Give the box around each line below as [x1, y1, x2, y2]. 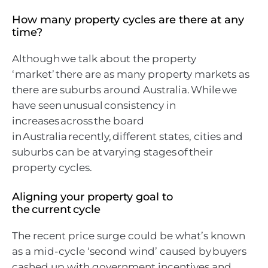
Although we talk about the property [12, 53, 196, 65]
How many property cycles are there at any [12, 13, 244, 27]
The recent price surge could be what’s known [12, 229, 245, 242]
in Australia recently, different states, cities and [12, 130, 243, 143]
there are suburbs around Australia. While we [12, 84, 237, 96]
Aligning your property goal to [12, 190, 173, 203]
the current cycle [12, 202, 102, 216]
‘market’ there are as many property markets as [12, 68, 249, 81]
